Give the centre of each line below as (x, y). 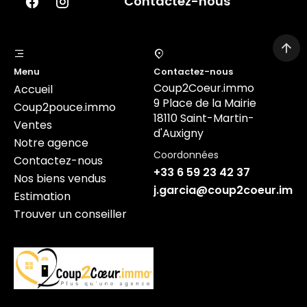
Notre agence (51, 143)
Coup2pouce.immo (65, 108)
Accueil (33, 90)
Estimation (42, 197)
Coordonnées (186, 155)
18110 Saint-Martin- (204, 119)
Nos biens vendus (60, 179)
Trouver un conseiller (70, 214)
